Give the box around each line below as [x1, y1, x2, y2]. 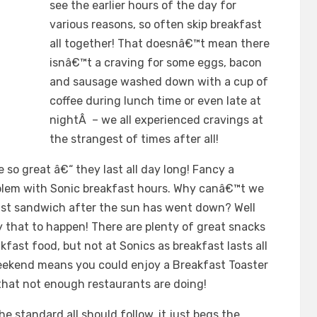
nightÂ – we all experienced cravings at [50, 113, 263, 127]
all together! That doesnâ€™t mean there [50, 37, 270, 51]
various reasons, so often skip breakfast [50, 18, 262, 32]
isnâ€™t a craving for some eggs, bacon [50, 56, 262, 70]
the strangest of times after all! [50, 132, 219, 146]
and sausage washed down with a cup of [50, 75, 268, 89]
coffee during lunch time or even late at [50, 94, 261, 108]
